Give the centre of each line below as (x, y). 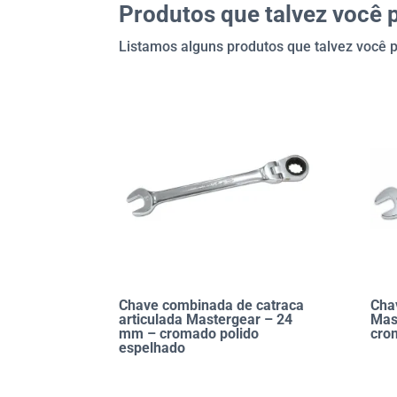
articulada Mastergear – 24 (206, 320)
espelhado (152, 348)
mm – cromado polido (189, 334)
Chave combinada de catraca (212, 306)
